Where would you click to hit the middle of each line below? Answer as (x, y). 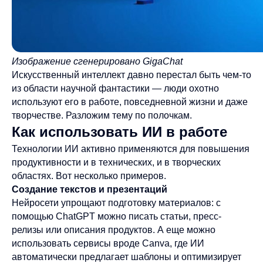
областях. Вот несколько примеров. (89, 176)
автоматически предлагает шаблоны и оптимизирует (127, 257)
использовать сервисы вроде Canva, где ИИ (108, 243)
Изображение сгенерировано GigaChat (97, 61)
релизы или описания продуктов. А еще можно (114, 230)
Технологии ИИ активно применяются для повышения (131, 149)
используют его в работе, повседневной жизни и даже (130, 102)
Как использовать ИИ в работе (119, 132)
